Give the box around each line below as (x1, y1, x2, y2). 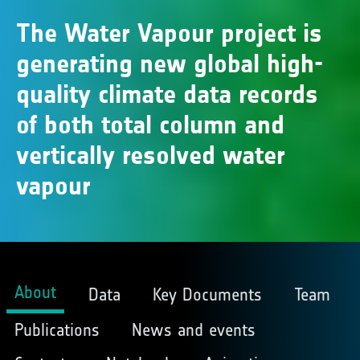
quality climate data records (16, 79, 318, 110)
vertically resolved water (16, 140, 285, 171)
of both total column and (16, 109, 284, 141)
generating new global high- (16, 48, 323, 80)
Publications (14, 319, 100, 341)
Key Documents (152, 283, 262, 305)
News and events (131, 319, 256, 341)
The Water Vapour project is (16, 18, 322, 49)
